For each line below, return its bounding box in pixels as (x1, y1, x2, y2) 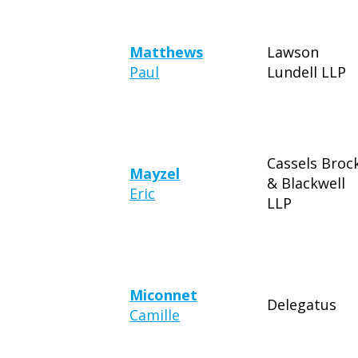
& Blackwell (267, 173, 345, 193)
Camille (129, 305, 180, 324)
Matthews (129, 42, 203, 62)
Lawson (267, 42, 319, 62)
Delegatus (267, 295, 336, 314)
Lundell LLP (267, 62, 346, 82)
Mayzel (129, 164, 180, 183)
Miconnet (129, 285, 197, 304)
